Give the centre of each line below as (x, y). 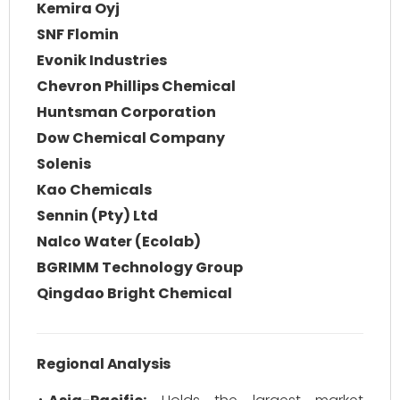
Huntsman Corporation (126, 112)
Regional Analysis (104, 364)
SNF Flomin (78, 34)
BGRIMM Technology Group (140, 267)
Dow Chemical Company (131, 138)
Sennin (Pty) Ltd (97, 216)
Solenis (64, 164)
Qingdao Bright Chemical (134, 293)
